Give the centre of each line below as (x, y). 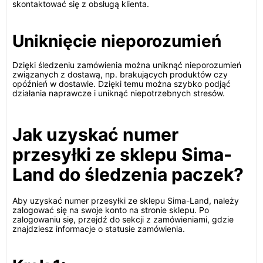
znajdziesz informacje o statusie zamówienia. (99, 229)
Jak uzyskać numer (95, 134)
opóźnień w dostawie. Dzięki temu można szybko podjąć (122, 84)
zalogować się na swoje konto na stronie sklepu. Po (111, 210)
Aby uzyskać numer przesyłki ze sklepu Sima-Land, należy (126, 200)
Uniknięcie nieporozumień (117, 41)
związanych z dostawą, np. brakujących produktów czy (120, 74)
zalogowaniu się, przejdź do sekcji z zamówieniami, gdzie (123, 219)
